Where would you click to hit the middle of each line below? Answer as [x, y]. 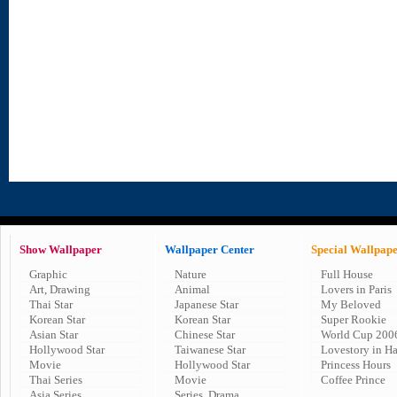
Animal [192, 289]
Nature [191, 274]
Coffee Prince [353, 380]
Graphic [48, 274]
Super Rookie [354, 319]
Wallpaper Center [210, 249]
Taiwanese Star [210, 350]
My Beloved [351, 304]
